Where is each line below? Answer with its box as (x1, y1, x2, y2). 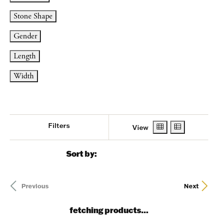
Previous (21, 182, 49, 190)
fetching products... (70, 205, 148, 215)
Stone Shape (14, 11, 53, 21)
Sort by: (66, 148, 100, 159)
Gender (14, 31, 37, 41)
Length (14, 51, 36, 61)
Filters (48, 121, 70, 130)
